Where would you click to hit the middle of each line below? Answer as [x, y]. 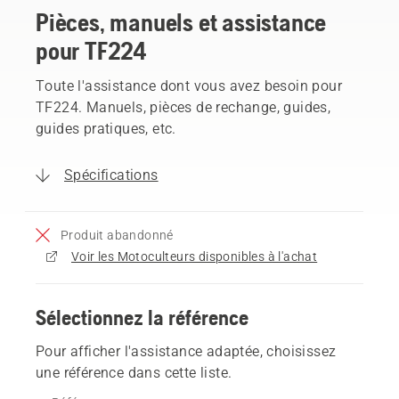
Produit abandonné [117, 235]
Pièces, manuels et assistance [181, 22]
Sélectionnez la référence [142, 317]
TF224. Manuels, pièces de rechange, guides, [183, 107]
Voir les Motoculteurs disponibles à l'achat [195, 256]
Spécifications [111, 175]
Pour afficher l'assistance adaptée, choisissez [186, 351]
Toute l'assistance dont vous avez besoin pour [189, 85]
